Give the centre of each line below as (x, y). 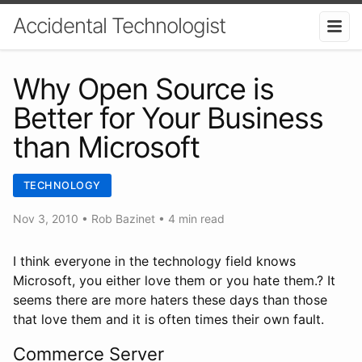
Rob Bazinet (123, 218)
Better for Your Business (168, 118)
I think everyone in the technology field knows (154, 261)
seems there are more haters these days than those (170, 299)
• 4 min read (190, 218)
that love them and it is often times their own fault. (168, 319)
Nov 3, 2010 (47, 218)
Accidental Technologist (119, 25)
